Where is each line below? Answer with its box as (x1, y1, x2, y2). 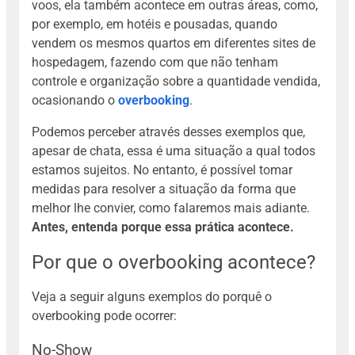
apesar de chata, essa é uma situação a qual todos (32, 143, 315, 159)
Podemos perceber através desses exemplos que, (32, 124, 305, 140)
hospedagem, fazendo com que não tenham (32, 55, 278, 71)
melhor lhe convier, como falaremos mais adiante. (32, 200, 310, 216)
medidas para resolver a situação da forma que (32, 181, 296, 197)
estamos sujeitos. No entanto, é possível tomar (32, 162, 292, 178)
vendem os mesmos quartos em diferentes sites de (32, 36, 315, 52)
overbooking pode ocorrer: (32, 308, 177, 324)
